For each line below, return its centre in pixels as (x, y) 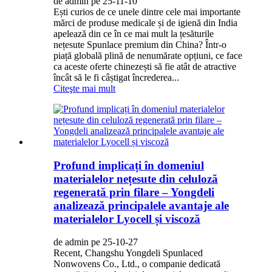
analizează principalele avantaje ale (141, 205)
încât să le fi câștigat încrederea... (116, 77)
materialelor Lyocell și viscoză (127, 219)
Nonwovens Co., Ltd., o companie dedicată (137, 264)
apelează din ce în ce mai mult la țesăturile (134, 33)
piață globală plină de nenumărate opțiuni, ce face (148, 55)
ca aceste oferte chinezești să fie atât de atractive (145, 66)
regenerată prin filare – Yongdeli (134, 192)
